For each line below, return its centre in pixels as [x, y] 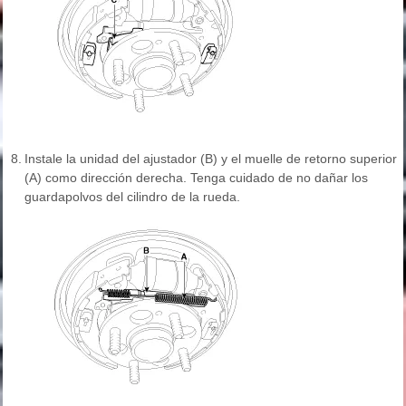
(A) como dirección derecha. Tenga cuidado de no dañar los [196, 178]
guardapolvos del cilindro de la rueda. [132, 197]
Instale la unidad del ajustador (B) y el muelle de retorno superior [211, 159]
